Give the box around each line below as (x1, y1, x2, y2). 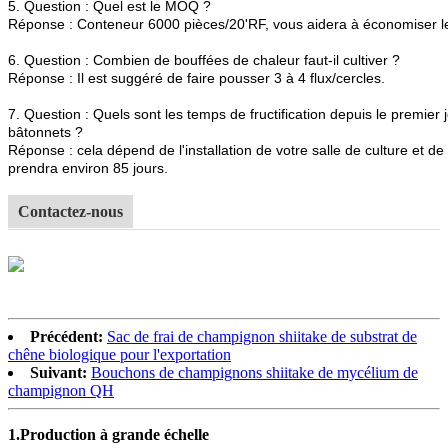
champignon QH (8, 381, 114, 399)
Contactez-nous (18, 202, 123, 220)
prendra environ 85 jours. (8, 159, 168, 176)
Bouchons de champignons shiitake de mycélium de (91, 363, 418, 381)
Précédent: (30, 327, 103, 345)
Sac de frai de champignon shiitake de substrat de (107, 327, 417, 345)
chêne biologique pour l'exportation (8, 345, 231, 363)
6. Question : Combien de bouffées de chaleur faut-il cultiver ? (8, 51, 400, 68)
